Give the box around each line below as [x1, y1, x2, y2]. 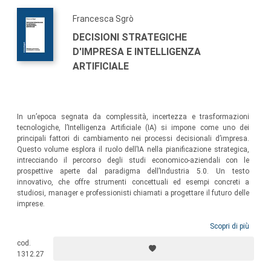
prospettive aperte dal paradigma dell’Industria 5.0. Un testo [17, 167, 249, 176]
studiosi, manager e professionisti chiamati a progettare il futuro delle [17, 189, 249, 198]
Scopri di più [210, 222, 249, 231]
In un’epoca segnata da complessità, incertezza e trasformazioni [17, 113, 249, 122]
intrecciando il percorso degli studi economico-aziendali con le [17, 156, 249, 165]
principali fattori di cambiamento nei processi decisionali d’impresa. [17, 134, 249, 143]
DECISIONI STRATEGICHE [73, 31, 187, 44]
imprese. [17, 200, 45, 209]
